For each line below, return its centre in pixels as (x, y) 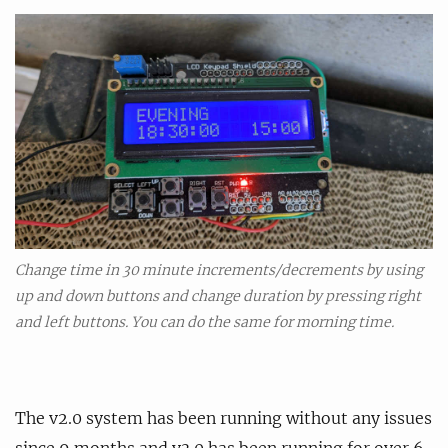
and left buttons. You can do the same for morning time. (204, 322)
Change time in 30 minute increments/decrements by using (219, 270)
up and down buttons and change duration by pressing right (218, 296)
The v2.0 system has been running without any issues (223, 418)
